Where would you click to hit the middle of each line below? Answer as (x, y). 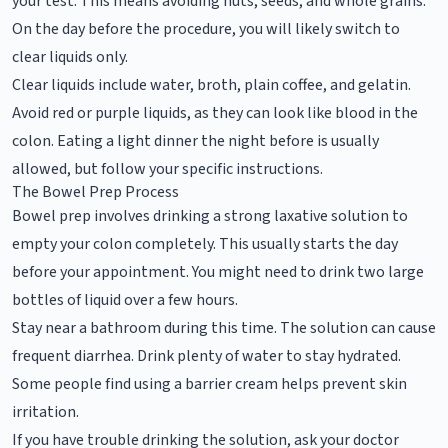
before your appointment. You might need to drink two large (218, 271)
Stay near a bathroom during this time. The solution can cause (224, 327)
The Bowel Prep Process (95, 191)
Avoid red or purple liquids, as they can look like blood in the (215, 112)
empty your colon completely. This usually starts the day (205, 243)
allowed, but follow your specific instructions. (167, 168)
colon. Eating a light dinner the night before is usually (195, 140)
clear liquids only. (70, 56)
